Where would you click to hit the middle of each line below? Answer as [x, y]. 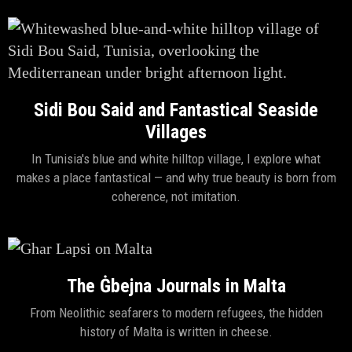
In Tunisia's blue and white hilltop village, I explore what [176, 159]
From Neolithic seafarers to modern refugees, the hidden [176, 313]
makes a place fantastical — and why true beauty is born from [176, 178]
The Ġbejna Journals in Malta [176, 286]
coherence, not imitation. [176, 196]
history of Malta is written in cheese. [176, 332]
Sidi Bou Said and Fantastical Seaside [176, 110]
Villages [176, 132]
